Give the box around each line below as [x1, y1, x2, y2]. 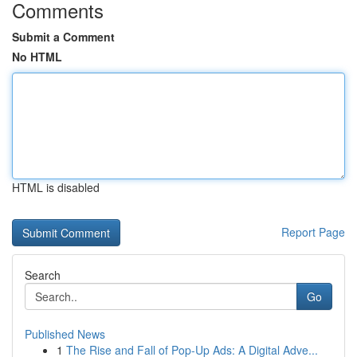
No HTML [12, 49, 62, 65]
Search [25, 267, 61, 283]
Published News [25, 326, 105, 342]
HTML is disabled [12, 179, 100, 195]
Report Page [281, 224, 345, 240]
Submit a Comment [12, 29, 115, 45]
